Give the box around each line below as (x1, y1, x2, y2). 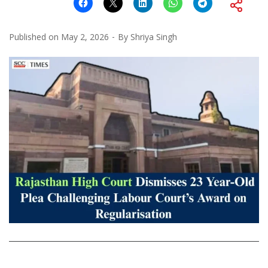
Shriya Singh (130, 31, 177, 42)
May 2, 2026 (61, 31, 109, 42)
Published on (9, 31, 61, 42)
